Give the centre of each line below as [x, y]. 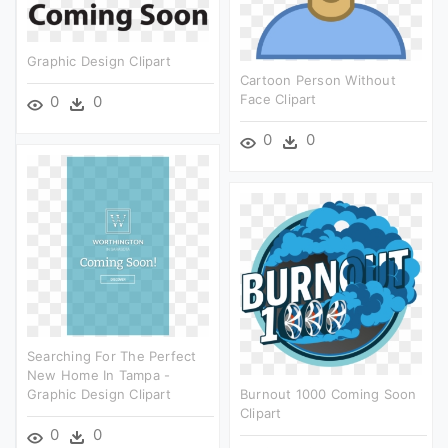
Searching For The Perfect [112, 355]
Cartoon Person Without [318, 79]
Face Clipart [278, 98]
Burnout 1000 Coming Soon [328, 393]
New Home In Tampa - [99, 374]
